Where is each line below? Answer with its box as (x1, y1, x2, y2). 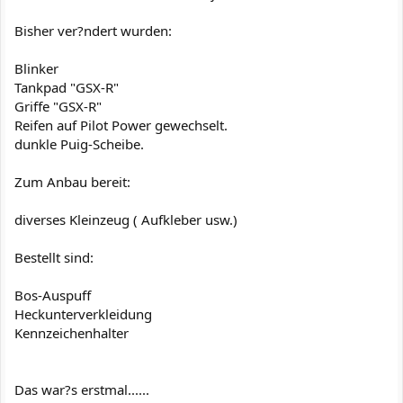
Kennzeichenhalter (14, 324, 129, 342)
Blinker (14, 59, 58, 77)
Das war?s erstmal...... (14, 381, 149, 399)
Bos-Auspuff (14, 286, 91, 304)
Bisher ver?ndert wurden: (14, 22, 172, 40)
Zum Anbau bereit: (14, 173, 130, 191)
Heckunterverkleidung (14, 305, 152, 323)
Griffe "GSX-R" (14, 97, 102, 115)
